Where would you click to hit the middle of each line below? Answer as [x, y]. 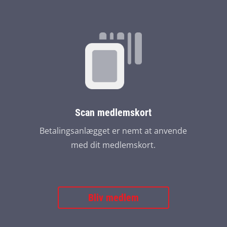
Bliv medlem [113, 198]
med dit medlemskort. [113, 145]
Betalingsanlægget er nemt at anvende [113, 131]
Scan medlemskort [113, 112]
